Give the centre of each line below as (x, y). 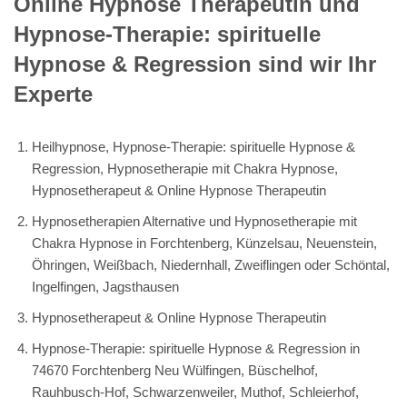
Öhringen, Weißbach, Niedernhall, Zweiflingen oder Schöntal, (211, 265)
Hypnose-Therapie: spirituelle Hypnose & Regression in (196, 349)
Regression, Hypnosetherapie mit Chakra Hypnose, (185, 169)
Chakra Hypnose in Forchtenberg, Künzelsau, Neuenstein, (204, 243)
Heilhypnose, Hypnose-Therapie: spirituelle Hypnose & (194, 147)
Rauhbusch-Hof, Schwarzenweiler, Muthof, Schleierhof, (195, 392)
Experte (53, 94)
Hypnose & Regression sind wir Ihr (195, 65)
